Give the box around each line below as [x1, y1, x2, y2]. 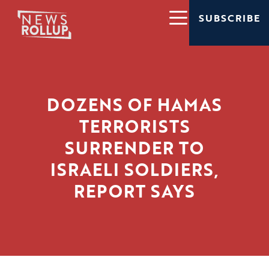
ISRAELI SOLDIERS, [50, 157, 219, 183]
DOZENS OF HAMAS [47, 92, 222, 118]
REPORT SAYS [74, 178, 195, 204]
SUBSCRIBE [198, 11, 260, 26]
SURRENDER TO [65, 135, 204, 161]
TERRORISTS [79, 113, 190, 139]
